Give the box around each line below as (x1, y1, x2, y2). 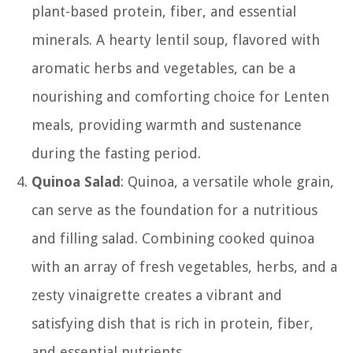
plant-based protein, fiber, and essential (32, 2, 296, 20)
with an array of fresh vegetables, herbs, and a (32, 258, 337, 275)
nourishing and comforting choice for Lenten (32, 87, 329, 105)
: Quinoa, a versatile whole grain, (121, 173, 334, 190)
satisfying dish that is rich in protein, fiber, (32, 314, 314, 332)
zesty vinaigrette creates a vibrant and (32, 286, 282, 303)
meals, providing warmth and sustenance (32, 116, 302, 133)
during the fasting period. (32, 144, 201, 162)
